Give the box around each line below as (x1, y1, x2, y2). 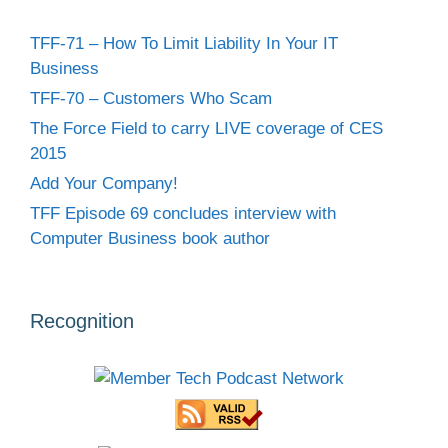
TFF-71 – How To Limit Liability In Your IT (30, 33, 338, 53)
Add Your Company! (30, 173, 178, 193)
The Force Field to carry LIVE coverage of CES (30, 118, 383, 138)
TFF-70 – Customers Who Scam (30, 88, 272, 108)
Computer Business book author (30, 228, 270, 248)
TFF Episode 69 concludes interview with (30, 203, 336, 223)
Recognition (30, 309, 134, 332)
